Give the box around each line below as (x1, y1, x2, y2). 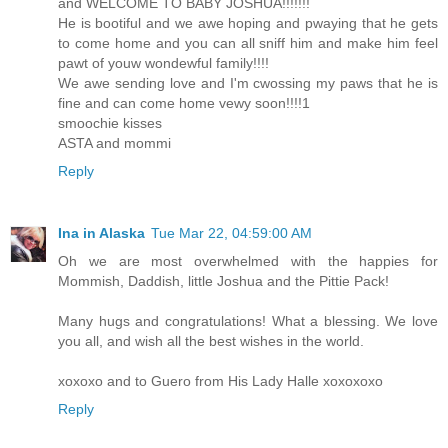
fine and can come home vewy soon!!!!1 (58, 95, 310, 112)
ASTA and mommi (58, 135, 171, 152)
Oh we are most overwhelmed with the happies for (58, 253, 438, 270)
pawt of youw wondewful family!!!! (58, 55, 269, 72)
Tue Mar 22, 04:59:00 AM (151, 225, 312, 242)
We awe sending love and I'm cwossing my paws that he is (58, 75, 438, 92)
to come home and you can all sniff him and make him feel (58, 35, 438, 52)
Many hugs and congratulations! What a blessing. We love (58, 313, 438, 330)
